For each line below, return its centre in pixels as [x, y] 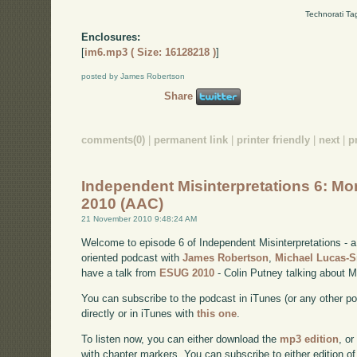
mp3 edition [310, 339]
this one [217, 314]
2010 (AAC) [123, 204]
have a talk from [121, 273]
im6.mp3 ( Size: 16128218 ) [151, 53]
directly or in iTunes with [139, 314]
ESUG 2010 [187, 273]
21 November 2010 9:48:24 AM [139, 219]
